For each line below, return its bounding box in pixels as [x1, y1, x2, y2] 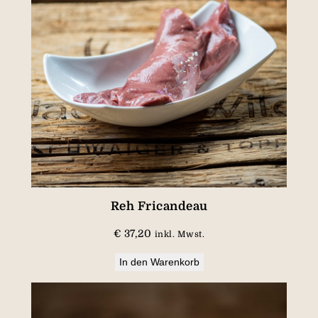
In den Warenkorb [119, 256, 199, 268]
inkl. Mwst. [154, 229, 205, 239]
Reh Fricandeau [110, 199, 208, 214]
